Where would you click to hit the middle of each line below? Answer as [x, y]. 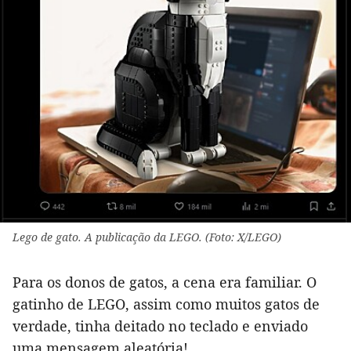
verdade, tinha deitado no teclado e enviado [160, 326]
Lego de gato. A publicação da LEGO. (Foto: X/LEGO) [147, 237]
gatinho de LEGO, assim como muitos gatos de [166, 304]
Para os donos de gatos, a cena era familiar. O [165, 282]
